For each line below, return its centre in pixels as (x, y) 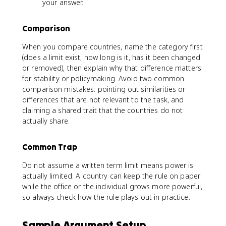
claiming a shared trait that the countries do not (103, 110)
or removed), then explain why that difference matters (112, 68)
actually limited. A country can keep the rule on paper (111, 176)
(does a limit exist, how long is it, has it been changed (111, 57)
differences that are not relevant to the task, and (103, 99)
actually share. (46, 121)
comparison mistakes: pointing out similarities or (104, 89)
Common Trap (50, 147)
